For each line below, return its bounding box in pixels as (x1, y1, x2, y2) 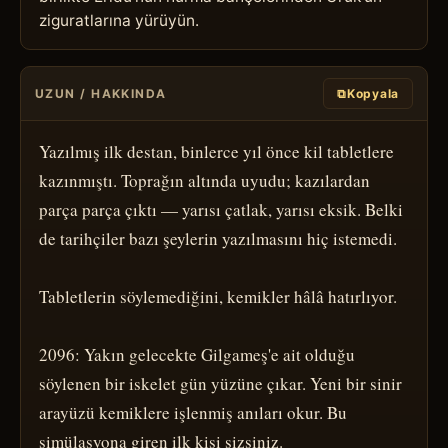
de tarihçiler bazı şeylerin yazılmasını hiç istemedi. (39, 226, 397, 250)
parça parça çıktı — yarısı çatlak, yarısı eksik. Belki (39, 197, 403, 221)
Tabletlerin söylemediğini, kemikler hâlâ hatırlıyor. (39, 284, 397, 308)
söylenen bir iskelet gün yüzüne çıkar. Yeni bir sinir (39, 371, 402, 395)
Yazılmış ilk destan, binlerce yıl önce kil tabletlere (39, 139, 394, 163)
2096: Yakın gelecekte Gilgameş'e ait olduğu (39, 342, 355, 366)
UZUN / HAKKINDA (35, 85, 167, 101)
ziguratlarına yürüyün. (39, 10, 199, 30)
